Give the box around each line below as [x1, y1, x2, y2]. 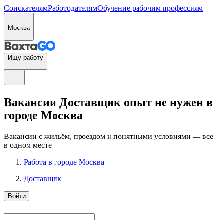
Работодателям [48, 4, 97, 12]
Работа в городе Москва [24, 157, 104, 166]
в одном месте [4, 140, 52, 149]
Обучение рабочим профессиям [97, 4, 203, 12]
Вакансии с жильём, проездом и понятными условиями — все [4, 132, 213, 140]
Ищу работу [8, 54, 43, 61]
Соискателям [4, 4, 48, 12]
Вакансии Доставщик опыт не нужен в [4, 95, 213, 109]
